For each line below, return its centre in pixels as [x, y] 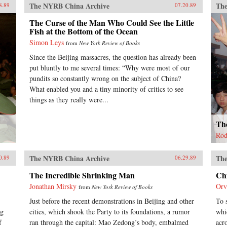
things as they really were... [69, 100]
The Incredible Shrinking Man [82, 175]
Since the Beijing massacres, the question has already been [112, 57]
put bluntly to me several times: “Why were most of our [109, 68]
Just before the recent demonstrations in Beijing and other [111, 201]
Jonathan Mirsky [53, 186]
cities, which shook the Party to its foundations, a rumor [109, 211]
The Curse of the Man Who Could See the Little [111, 23]
